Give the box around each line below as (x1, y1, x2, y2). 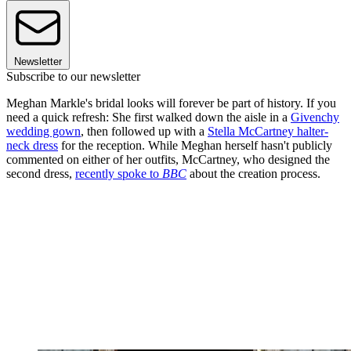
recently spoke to (75, 167, 162, 181)
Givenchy (291, 110, 339, 125)
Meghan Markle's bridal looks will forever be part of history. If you (6, 96, 336, 110)
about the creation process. (186, 167, 320, 181)
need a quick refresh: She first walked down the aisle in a (6, 110, 291, 125)
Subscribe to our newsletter (6, 70, 140, 84)
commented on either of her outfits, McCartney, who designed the (6, 153, 330, 167)
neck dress (6, 139, 58, 153)
